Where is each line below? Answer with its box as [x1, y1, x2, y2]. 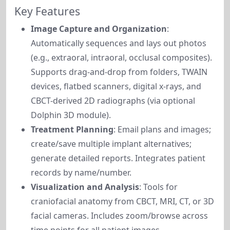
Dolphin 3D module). [31, 109, 111, 121]
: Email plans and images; [113, 124, 211, 135]
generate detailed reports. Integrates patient [31, 152, 205, 164]
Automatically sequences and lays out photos [31, 37, 206, 49]
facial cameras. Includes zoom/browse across [31, 210, 208, 221]
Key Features [14, 4, 80, 18]
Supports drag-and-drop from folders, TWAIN [31, 66, 207, 78]
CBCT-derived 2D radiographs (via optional [31, 95, 195, 106]
